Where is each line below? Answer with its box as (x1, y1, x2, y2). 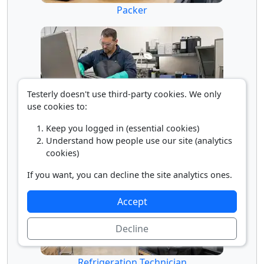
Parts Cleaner (102, 129, 162, 143)
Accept (117, 195, 147, 208)
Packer (117, 3, 147, 16)
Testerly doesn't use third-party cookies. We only (27, 88, 221, 100)
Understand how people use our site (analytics (46, 135, 232, 146)
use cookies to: (27, 101, 87, 112)
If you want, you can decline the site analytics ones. (27, 169, 232, 180)
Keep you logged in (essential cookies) (46, 123, 199, 134)
